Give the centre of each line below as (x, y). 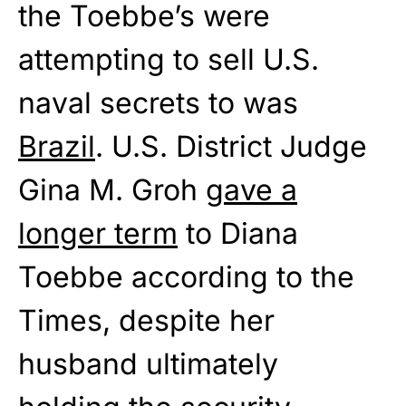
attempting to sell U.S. (169, 60)
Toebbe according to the (186, 277)
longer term (98, 234)
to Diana (238, 234)
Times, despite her (146, 321)
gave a (251, 190)
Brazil (57, 147)
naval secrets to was (158, 103)
